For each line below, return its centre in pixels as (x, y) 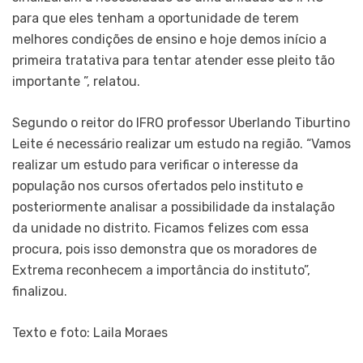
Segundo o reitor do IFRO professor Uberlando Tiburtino (181, 122)
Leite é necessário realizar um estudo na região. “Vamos (181, 143)
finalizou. (41, 291)
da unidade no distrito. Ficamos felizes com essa (160, 228)
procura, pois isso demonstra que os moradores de (164, 249)
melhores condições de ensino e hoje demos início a (169, 39)
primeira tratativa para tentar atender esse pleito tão (173, 60)
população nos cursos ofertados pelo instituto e (158, 186)
